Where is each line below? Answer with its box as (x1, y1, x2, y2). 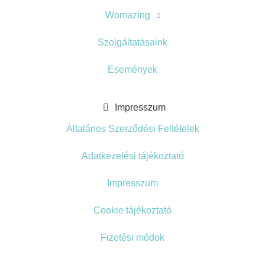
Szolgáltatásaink (98, 37, 167, 48)
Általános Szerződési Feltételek (66, 124, 199, 134)
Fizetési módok (101, 232, 164, 243)
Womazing (105, 10, 150, 21)
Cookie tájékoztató (93, 205, 172, 216)
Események (108, 64, 157, 75)
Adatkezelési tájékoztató (81, 151, 184, 161)
